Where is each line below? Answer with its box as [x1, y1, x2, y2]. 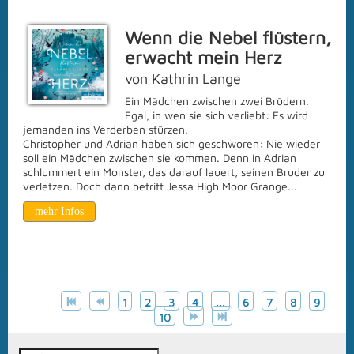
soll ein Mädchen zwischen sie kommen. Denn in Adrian [23, 151, 296, 164]
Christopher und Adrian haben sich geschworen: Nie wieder [23, 137, 320, 150]
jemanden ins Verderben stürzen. [23, 122, 188, 136]
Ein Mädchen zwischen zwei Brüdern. [125, 94, 309, 107]
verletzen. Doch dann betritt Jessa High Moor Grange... [23, 179, 297, 193]
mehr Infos [35, 205, 84, 217]
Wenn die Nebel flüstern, [125, 27, 331, 48]
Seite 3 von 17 [141, 273, 213, 286]
